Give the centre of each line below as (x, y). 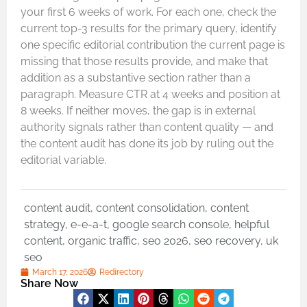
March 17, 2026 (60, 272)
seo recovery (227, 241)
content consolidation (150, 208)
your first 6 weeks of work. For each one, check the (148, 12)
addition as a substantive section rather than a (136, 78)
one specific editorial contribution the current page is (153, 45)
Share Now (49, 283)
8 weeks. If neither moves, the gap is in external (138, 111)
